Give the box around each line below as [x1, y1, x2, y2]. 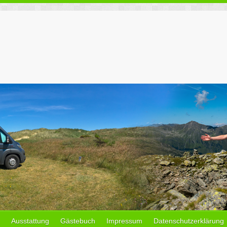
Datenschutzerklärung [154, 217, 224, 225]
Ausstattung [11, 217, 49, 225]
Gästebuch [60, 217, 95, 225]
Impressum [106, 217, 142, 225]
